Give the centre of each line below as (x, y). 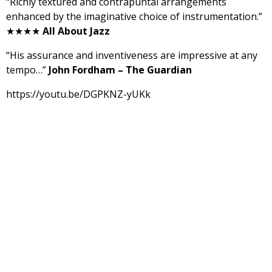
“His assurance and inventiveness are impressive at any (132, 56)
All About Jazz (76, 31)
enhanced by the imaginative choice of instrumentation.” (134, 17)
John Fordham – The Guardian (120, 70)
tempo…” (27, 70)
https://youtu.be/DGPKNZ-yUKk (78, 94)
